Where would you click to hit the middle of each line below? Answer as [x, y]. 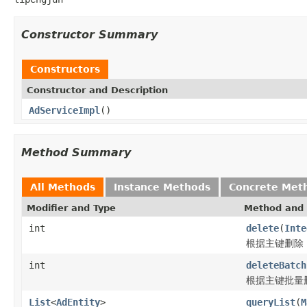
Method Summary [76, 152]
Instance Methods [162, 187]
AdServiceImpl [64, 110]
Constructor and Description [97, 90]
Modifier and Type [71, 208]
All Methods [63, 187]
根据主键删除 [275, 243]
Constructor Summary [89, 34]
